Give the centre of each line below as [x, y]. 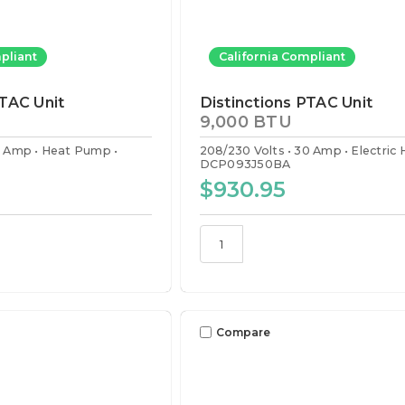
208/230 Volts [242, 150]
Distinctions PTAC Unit [286, 103]
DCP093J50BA [245, 164]
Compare [243, 332]
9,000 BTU [245, 122]
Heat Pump [76, 150]
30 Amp [318, 150]
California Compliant [282, 57]
